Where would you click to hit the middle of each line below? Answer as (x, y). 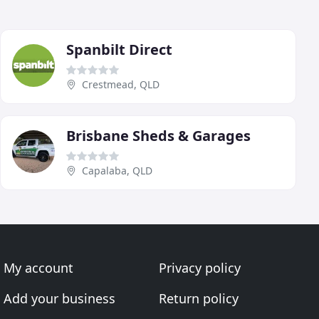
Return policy (198, 298)
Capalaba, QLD (117, 170)
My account (39, 268)
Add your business (60, 298)
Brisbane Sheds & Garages (158, 135)
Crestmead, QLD (121, 84)
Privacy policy (199, 268)
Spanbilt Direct (119, 49)
